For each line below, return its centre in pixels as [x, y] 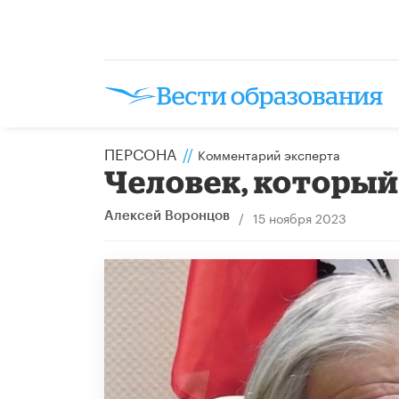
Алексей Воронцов [167, 216]
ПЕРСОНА [140, 152]
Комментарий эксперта [269, 154]
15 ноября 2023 [299, 217]
